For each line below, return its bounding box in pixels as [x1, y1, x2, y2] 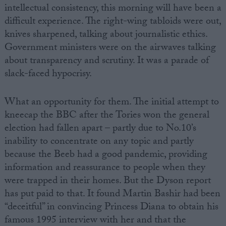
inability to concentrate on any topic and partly [4, 134, 194, 151]
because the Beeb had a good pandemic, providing [4, 147, 207, 164]
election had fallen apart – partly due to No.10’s [4, 121, 196, 138]
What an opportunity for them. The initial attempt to [4, 94, 219, 112]
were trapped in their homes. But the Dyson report [4, 173, 211, 191]
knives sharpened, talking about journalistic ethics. [4, 27, 207, 44]
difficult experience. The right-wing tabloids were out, [4, 14, 221, 31]
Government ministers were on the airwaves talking [4, 40, 216, 58]
